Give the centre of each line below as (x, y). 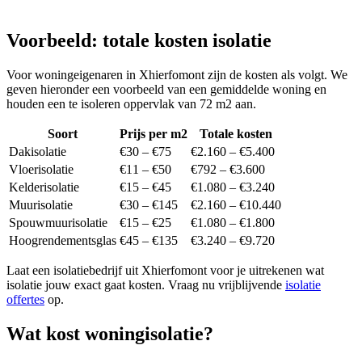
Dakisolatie (38, 152)
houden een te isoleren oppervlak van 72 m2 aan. (131, 104)
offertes (25, 300)
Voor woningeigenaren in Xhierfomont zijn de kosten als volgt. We (177, 75)
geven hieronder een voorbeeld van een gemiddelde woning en (166, 90)
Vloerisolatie (41, 170)
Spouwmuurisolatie (58, 223)
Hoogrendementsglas (63, 241)
